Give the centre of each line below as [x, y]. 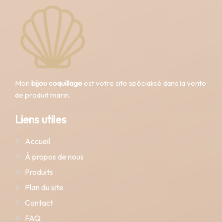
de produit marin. [43, 95]
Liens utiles [41, 120]
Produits [39, 172]
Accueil [37, 141]
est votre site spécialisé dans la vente [144, 83]
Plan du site [44, 188]
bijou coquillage [57, 83]
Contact [39, 203]
